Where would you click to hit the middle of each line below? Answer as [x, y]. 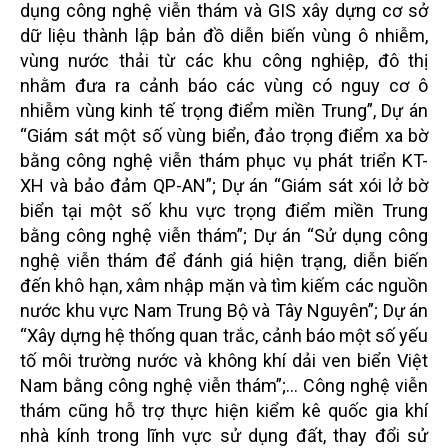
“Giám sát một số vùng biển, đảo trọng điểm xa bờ [224, 135]
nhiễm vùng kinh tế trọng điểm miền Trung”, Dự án [224, 110]
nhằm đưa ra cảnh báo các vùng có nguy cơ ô [224, 85]
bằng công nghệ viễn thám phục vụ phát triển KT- [224, 160]
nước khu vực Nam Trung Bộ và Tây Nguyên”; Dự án [224, 310]
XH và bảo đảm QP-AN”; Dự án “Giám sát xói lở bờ [224, 185]
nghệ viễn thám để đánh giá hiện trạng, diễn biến [224, 260]
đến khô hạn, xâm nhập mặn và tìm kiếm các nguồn [224, 285]
